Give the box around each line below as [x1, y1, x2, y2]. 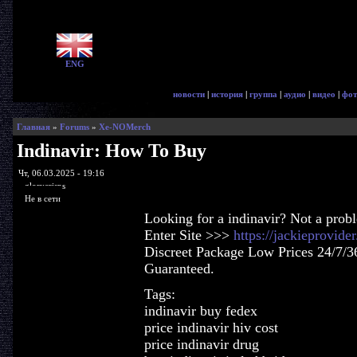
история [211, 89, 243, 99]
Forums [59, 122, 89, 131]
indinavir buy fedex [143, 303, 257, 319]
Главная [16, 122, 50, 131]
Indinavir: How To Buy [16, 139, 206, 161]
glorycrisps [24, 180, 65, 190]
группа [249, 89, 277, 99]
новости [173, 89, 205, 99]
